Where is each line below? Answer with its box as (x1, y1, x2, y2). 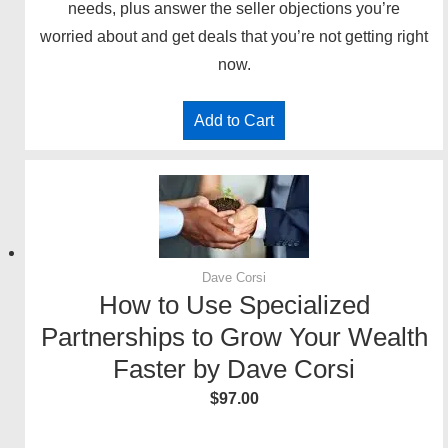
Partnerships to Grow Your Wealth (40, 322, 428, 353)
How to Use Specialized (98, 290, 370, 321)
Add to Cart (194, 112, 274, 130)
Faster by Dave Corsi (113, 354, 355, 385)
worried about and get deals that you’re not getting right (40, 28, 428, 46)
